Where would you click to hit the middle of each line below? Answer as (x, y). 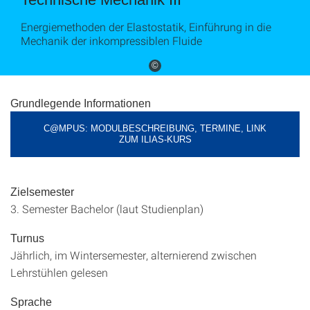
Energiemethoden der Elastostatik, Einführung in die (146, 27)
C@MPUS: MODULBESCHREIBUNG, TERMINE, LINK (155, 128)
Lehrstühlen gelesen (59, 272)
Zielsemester (42, 192)
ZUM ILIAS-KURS (155, 139)
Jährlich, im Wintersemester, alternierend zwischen (134, 255)
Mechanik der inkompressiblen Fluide (111, 40)
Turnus (27, 238)
